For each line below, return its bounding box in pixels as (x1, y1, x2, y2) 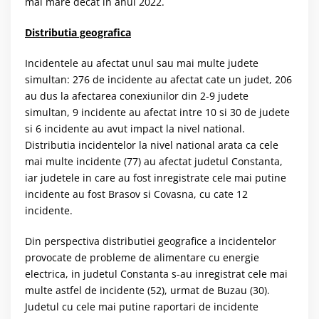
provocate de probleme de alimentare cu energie (25, 251, 259, 265)
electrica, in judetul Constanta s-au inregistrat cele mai (25, 267, 288, 281)
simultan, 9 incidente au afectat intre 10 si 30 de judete (25, 105, 290, 120)
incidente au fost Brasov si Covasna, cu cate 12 (25, 187, 248, 202)
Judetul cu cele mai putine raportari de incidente (25, 300, 258, 314)
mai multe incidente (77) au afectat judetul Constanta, (25, 155, 283, 169)
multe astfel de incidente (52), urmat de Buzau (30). (25, 283, 270, 298)
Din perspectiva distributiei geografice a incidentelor (25, 234, 276, 249)
